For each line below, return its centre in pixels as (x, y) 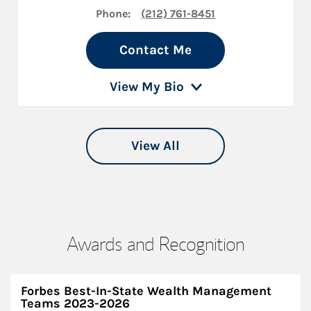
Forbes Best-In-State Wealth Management (146, 291)
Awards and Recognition (155, 243)
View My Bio (146, 86)
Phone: (113, 13)
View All (155, 145)
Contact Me (155, 50)
